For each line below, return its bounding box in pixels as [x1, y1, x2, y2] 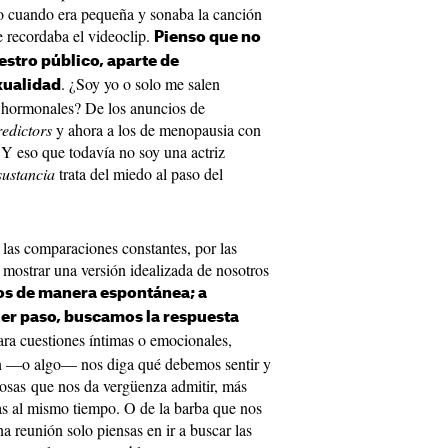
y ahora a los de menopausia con [56, 119, 261, 140]
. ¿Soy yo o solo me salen [61, 73, 220, 94]
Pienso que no [154, 30, 261, 45]
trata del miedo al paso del [59, 163, 223, 184]
